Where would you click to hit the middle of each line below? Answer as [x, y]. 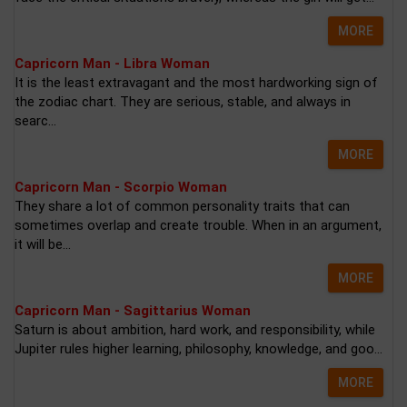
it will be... [43, 244]
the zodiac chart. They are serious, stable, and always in [183, 101]
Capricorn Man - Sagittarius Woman [133, 310]
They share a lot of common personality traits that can [182, 206]
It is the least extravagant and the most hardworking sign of [196, 82]
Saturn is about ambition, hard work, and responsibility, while [195, 329]
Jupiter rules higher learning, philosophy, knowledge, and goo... [199, 348]
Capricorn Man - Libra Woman [112, 63]
